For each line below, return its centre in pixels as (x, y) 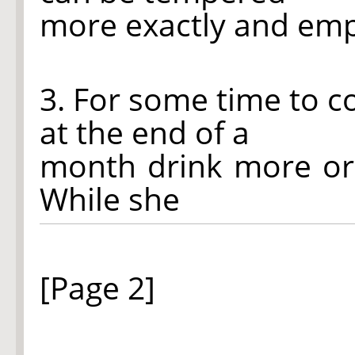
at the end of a (145, 132)
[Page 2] (97, 287)
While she (110, 198)
